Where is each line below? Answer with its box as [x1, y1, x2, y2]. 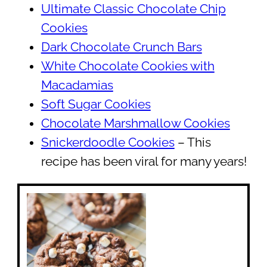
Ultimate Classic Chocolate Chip [41, 2, 226, 16]
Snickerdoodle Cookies [41, 135, 175, 150]
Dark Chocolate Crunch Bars [41, 40, 202, 54]
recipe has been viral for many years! [41, 154, 247, 169]
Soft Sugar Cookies [41, 97, 151, 111]
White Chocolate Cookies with [41, 59, 215, 73]
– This [174, 135, 211, 150]
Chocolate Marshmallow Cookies [41, 116, 230, 131]
